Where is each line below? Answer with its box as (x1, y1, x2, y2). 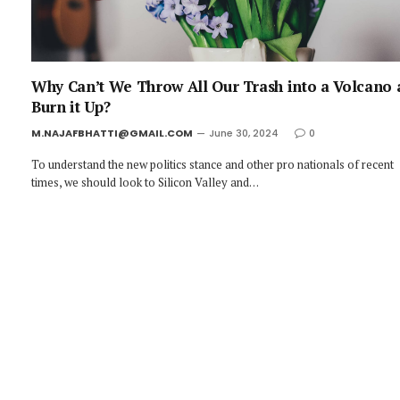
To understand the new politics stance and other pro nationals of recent (31, 156, 394, 173)
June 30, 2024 (209, 126, 279, 141)
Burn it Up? (31, 96, 111, 118)
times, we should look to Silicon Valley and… (31, 174, 259, 191)
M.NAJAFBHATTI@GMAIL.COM (31, 126, 193, 141)
